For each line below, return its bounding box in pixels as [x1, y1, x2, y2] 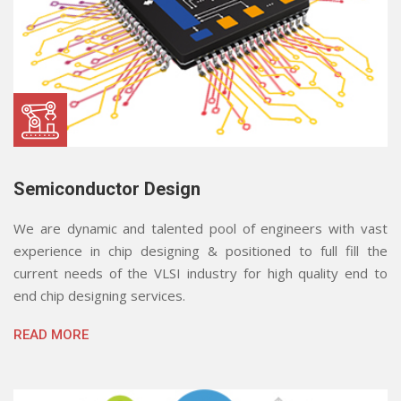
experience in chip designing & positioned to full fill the [13, 241, 388, 260]
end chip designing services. [13, 286, 185, 304]
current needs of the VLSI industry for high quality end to [13, 263, 388, 282]
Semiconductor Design [13, 177, 200, 200]
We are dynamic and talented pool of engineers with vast [13, 218, 388, 237]
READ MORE [13, 326, 89, 343]
